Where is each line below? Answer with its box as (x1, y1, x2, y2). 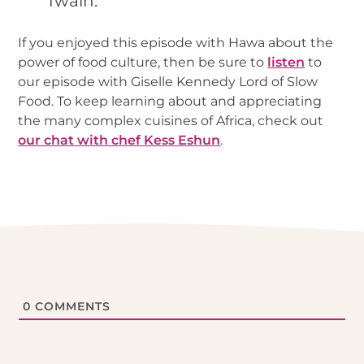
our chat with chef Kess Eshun (18, 132, 221, 149)
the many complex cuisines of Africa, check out (18, 113, 324, 129)
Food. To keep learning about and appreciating (18, 93, 323, 110)
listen (267, 54, 305, 71)
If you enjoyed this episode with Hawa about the (18, 35, 334, 51)
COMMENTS (31, 299, 111, 314)
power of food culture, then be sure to (18, 54, 268, 71)
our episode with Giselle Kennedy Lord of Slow (18, 74, 318, 90)
